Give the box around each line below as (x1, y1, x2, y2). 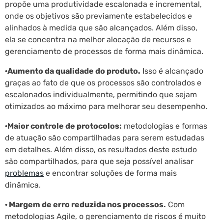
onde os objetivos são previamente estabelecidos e (5, 11, 192, 21)
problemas (5, 168, 44, 178)
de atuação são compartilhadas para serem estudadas (5, 133, 204, 143)
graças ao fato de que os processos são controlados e (5, 78, 201, 88)
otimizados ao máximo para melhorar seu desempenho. (5, 102, 207, 111)
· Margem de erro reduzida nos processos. (5, 200, 166, 210)
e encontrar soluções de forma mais (44, 168, 177, 178)
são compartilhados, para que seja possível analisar (5, 157, 193, 166)
